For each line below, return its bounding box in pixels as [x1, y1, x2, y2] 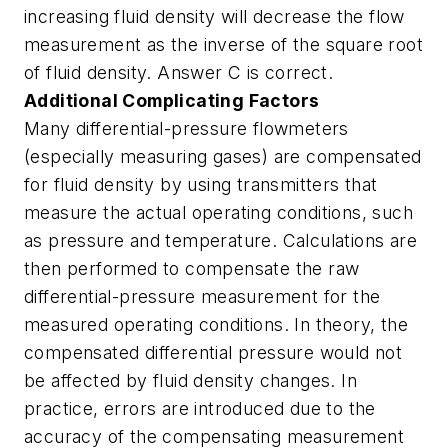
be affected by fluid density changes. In [24, 370, 357, 392]
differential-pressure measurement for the [24, 286, 381, 308]
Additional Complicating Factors [24, 90, 320, 112]
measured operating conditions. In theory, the [24, 314, 408, 336]
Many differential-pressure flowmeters [24, 118, 349, 140]
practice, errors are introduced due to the [24, 398, 376, 420]
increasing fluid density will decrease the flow [24, 6, 405, 28]
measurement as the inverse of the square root [24, 34, 423, 56]
